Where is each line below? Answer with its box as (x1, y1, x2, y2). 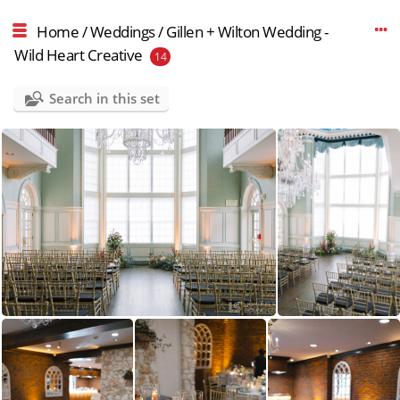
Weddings (89, 21, 155, 42)
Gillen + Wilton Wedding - (166, 21, 329, 42)
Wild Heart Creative (14, 45, 143, 65)
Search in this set (49, 89, 161, 107)
